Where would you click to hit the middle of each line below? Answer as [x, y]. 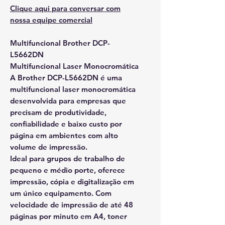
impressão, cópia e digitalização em [72, 182]
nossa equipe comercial [51, 20]
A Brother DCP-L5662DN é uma [66, 78]
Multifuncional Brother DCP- [60, 43]
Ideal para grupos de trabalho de [68, 158]
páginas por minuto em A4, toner [69, 216]
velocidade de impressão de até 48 [72, 205]
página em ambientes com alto [64, 135]
